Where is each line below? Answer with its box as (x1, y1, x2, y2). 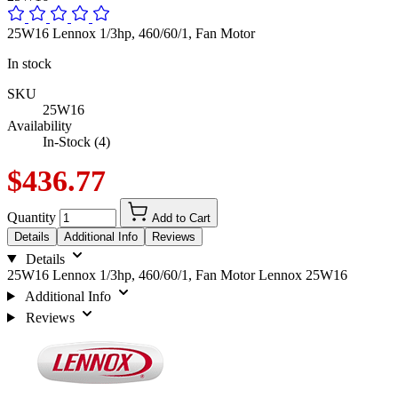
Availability (7, 117, 72, 133)
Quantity (7, 209, 56, 225)
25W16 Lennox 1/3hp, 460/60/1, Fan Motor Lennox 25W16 (7, 267, 347, 283)
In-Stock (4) (43, 133, 110, 149)
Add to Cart (152, 211, 211, 225)
